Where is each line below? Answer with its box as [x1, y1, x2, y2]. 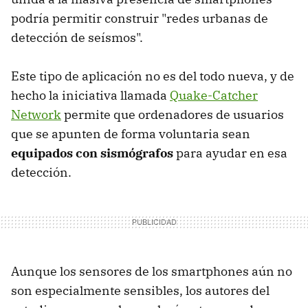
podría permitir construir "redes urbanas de [11, 10, 268, 26]
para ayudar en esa [173, 144, 287, 161]
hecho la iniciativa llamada [11, 87, 170, 103]
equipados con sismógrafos [11, 144, 173, 161]
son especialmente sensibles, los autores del [11, 282, 269, 298]
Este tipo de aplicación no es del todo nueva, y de [11, 67, 294, 84]
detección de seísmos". [11, 29, 143, 45]
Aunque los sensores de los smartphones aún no [11, 263, 292, 279]
